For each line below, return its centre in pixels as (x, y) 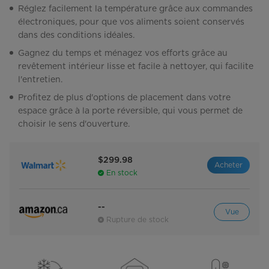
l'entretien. (40, 80)
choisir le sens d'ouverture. (74, 124)
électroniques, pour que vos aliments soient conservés (131, 22)
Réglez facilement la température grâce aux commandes (135, 9)
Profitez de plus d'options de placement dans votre (124, 98)
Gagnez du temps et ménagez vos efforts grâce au (123, 53)
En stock (122, 173)
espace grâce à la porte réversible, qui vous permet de (130, 111)
